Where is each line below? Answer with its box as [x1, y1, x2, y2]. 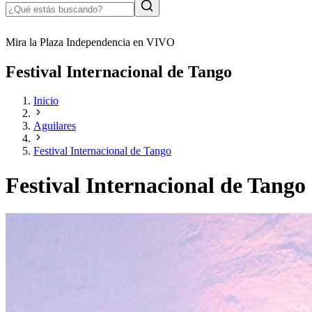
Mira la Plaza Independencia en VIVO [6, 36, 175, 48]
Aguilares [33, 120, 76, 132]
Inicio [33, 95, 58, 107]
